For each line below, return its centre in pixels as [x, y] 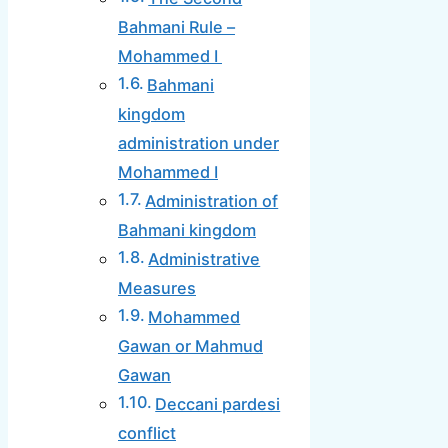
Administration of [212, 201]
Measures [157, 288]
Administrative [204, 259]
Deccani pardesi [218, 404]
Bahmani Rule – [176, 27]
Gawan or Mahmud [190, 346]
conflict [147, 433]
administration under [198, 143]
